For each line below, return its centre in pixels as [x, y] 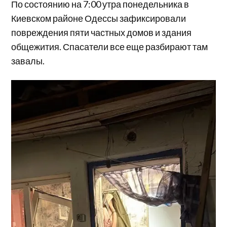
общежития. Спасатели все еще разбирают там [110, 46]
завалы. [28, 61]
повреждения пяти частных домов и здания [102, 32]
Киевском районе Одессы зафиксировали [99, 18]
